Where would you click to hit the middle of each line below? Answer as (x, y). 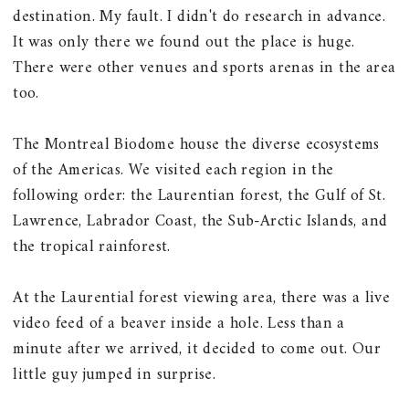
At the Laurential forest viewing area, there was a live (202, 299)
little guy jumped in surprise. (115, 375)
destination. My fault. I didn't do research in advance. (199, 17)
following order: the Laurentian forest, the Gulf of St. (199, 196)
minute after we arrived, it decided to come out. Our (197, 350)
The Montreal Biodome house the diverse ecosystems (196, 145)
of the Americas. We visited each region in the (173, 171)
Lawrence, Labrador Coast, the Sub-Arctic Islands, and (200, 222)
